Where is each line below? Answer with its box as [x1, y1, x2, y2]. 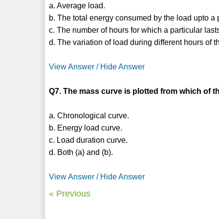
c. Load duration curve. [49, 135, 128, 144]
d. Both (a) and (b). [49, 148, 113, 156]
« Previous [49, 188, 91, 198]
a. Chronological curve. [49, 111, 130, 120]
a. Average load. [49, 1, 106, 10]
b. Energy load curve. [49, 123, 123, 132]
